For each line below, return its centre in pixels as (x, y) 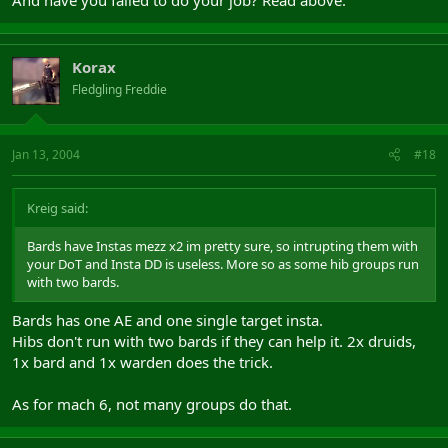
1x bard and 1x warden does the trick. (142, 361)
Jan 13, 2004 (46, 154)
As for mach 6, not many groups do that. (152, 403)
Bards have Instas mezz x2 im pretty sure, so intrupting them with (222, 246)
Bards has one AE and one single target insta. (167, 319)
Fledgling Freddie (119, 89)
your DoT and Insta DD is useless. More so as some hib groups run (223, 264)
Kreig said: (57, 208)
